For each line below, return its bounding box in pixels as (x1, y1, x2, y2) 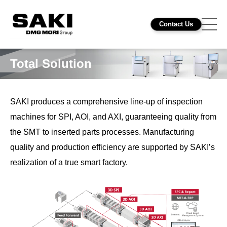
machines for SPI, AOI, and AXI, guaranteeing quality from (10, 112, 216, 122)
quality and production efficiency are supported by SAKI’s (10, 143, 215, 152)
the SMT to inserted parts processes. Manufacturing (10, 128, 194, 137)
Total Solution (10, 57, 92, 71)
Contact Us (159, 20, 193, 28)
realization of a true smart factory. (10, 158, 128, 167)
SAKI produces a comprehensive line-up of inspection (10, 97, 203, 106)
